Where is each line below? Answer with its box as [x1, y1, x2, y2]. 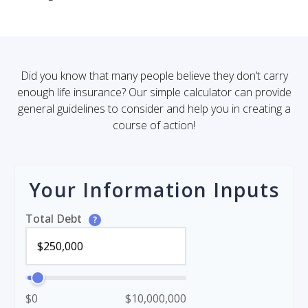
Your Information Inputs [28, 177, 280, 203]
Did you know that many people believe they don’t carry [20, 68, 288, 83]
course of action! [113, 118, 195, 133]
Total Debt [25, 211, 85, 226]
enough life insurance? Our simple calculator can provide [16, 85, 291, 100]
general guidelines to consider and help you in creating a [17, 101, 291, 116]
